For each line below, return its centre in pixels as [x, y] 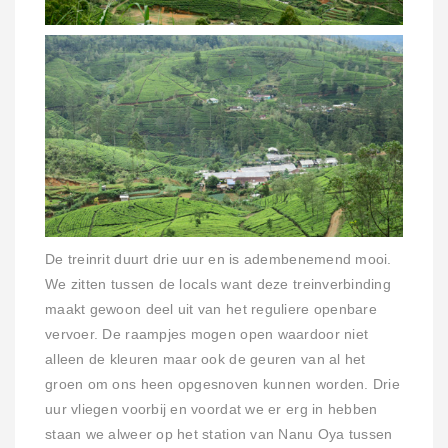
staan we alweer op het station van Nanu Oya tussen [219, 435]
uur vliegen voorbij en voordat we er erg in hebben [211, 410]
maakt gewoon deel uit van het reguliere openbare [211, 310]
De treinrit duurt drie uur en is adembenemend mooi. [218, 260]
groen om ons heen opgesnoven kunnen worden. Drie [222, 385]
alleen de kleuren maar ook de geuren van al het [205, 360]
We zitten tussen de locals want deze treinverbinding [218, 285]
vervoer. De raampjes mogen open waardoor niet [207, 335]
